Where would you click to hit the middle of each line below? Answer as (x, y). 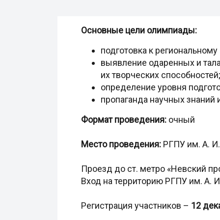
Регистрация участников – (136, 206)
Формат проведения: (125, 120)
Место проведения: (121, 144)
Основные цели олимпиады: (139, 30)
